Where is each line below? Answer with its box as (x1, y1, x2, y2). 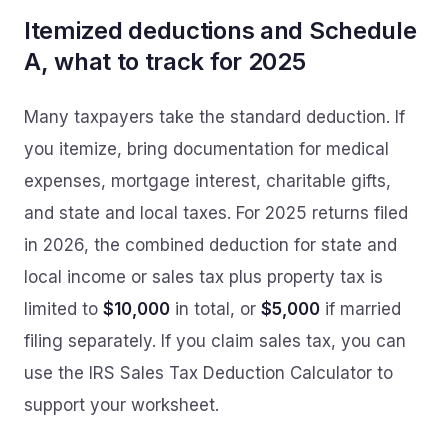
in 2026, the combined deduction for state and (24, 235, 397, 255)
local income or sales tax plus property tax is (24, 267, 383, 287)
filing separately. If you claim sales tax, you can (24, 331, 406, 351)
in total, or (170, 299, 261, 319)
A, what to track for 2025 (24, 47, 306, 76)
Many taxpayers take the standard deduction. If (24, 107, 405, 127)
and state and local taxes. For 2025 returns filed (24, 203, 408, 223)
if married (320, 299, 401, 319)
